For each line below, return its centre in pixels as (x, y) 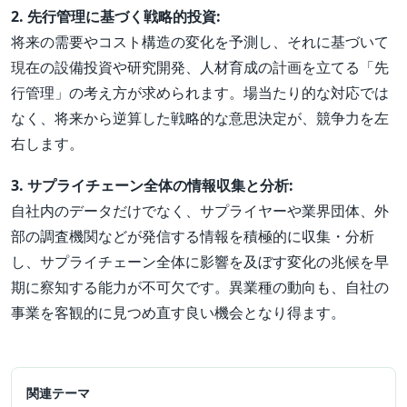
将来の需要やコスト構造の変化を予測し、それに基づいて (200, 42)
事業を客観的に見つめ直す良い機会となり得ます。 (178, 313)
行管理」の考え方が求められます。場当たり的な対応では (200, 93)
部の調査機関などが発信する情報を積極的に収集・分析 (193, 237)
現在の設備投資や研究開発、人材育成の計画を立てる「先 (200, 68)
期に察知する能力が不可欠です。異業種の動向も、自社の (200, 288)
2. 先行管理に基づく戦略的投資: (116, 17)
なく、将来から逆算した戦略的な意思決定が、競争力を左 (200, 119)
